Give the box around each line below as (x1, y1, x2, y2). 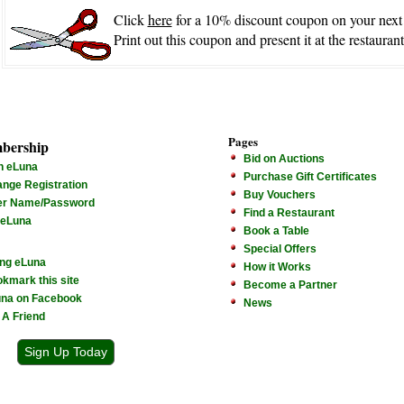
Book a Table (243, 225, 309, 237)
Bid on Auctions (243, 152, 325, 165)
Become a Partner (243, 279, 337, 291)
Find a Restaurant (243, 207, 335, 219)
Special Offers (243, 243, 317, 255)
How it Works (243, 261, 311, 273)
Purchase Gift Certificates (243, 170, 377, 183)
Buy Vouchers (243, 188, 316, 201)
